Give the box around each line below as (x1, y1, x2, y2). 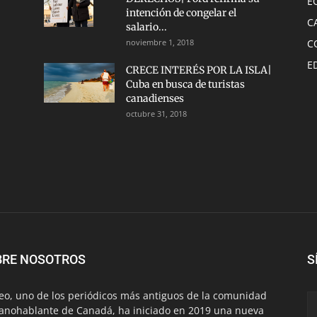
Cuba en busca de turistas (126, 78, 245, 91)
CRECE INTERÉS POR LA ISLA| (126, 64, 272, 76)
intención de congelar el (126, 6, 236, 19)
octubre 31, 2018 (126, 108, 187, 119)
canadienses (126, 92, 184, 105)
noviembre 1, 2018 (126, 37, 194, 47)
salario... (126, 21, 167, 33)
